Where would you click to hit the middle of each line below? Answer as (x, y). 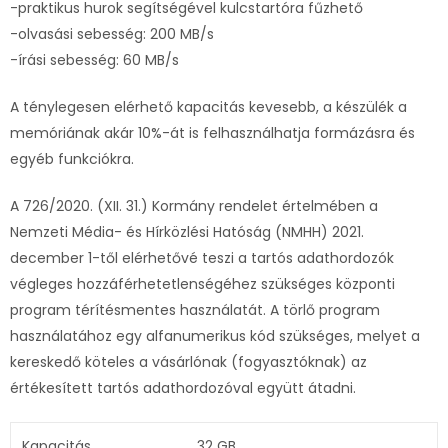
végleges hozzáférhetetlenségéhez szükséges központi (202, 283)
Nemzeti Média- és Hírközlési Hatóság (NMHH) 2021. (187, 231)
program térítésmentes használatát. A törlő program (195, 309)
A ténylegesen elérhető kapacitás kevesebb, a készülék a (208, 106)
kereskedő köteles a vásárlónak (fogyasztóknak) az (188, 361)
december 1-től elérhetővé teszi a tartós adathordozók (202, 257)
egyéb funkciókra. (72, 158)
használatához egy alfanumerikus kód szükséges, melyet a (215, 335)
